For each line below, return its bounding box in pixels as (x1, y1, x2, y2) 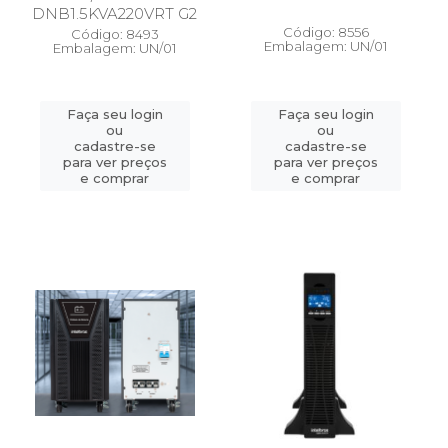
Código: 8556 (282, 24, 369, 40)
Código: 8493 (70, 26, 159, 42)
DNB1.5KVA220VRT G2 (32, 4, 197, 23)
